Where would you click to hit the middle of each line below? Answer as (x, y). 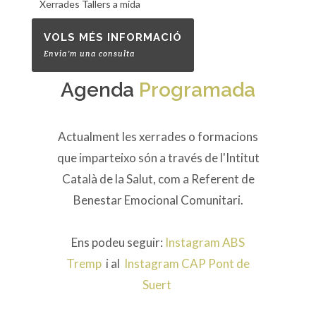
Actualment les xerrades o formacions (158, 137)
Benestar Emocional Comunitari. (158, 200)
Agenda (100, 90)
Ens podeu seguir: (118, 243)
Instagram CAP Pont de (187, 264)
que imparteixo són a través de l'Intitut (158, 158)
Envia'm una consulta (90, 54)
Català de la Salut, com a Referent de (158, 179)
